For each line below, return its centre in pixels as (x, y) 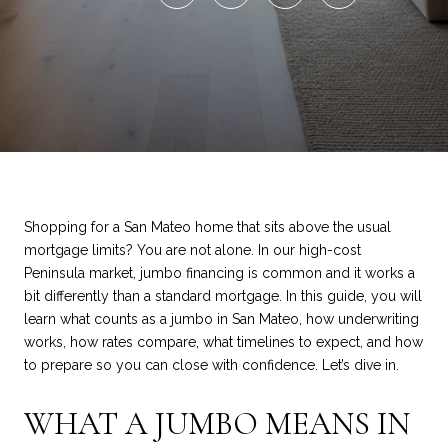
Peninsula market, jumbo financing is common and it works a (219, 273)
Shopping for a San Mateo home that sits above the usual (207, 227)
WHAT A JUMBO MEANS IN (217, 423)
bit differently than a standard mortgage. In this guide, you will (223, 296)
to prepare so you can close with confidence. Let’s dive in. (211, 365)
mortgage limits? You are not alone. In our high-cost (192, 250)
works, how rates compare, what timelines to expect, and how (223, 342)
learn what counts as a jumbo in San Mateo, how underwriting (221, 319)
